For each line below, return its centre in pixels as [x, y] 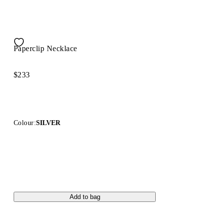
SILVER [48, 123]
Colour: [25, 123]
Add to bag [85, 197]
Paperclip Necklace [45, 48]
